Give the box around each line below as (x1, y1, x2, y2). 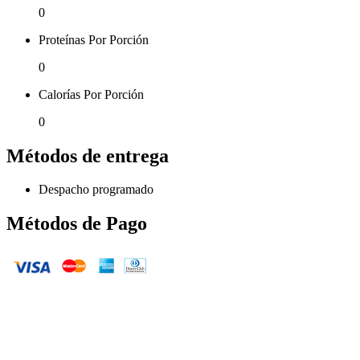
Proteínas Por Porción (39, 32, 149, 47)
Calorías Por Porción (39, 87, 144, 101)
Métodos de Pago (6, 213, 147, 235)
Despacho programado (39, 182, 153, 197)
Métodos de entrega (6, 145, 169, 166)
